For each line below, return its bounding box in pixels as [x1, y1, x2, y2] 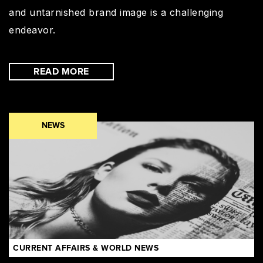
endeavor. [9, 23, 56, 36]
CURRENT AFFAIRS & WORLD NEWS [13, 244, 159, 252]
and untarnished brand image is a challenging [9, 6, 223, 18]
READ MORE [33, 66, 89, 76]
